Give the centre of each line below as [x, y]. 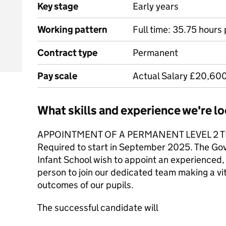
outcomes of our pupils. [86, 185]
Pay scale [57, 76]
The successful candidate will [98, 208]
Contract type [67, 53]
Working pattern [72, 30]
